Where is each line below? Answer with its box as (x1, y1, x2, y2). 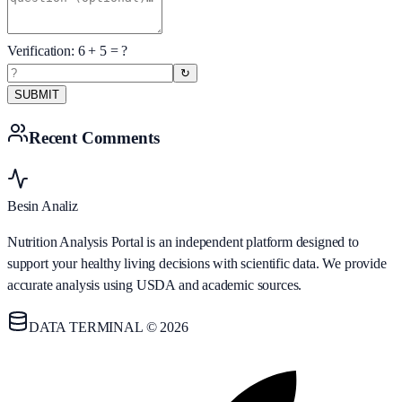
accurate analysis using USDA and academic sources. (7, 276, 302, 293)
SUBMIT (14, 88, 59, 102)
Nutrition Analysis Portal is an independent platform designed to (7, 233, 359, 249)
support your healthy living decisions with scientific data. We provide (7, 255, 387, 271)
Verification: (7, 43, 78, 59)
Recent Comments (29, 128, 160, 148)
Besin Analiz (7, 197, 78, 214)
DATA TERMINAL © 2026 (29, 319, 188, 335)
